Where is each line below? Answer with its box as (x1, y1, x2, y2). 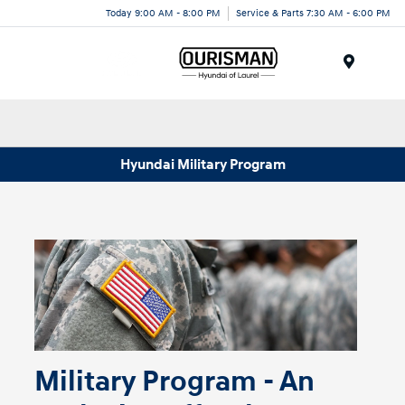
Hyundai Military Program (119, 155, 286, 174)
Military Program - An (34, 363, 316, 400)
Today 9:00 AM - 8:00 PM (106, 6, 221, 19)
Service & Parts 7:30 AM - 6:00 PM (236, 6, 391, 19)
